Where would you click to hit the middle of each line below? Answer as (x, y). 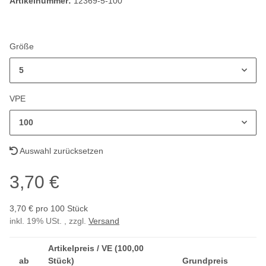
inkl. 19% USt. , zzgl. (49, 221)
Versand (104, 221)
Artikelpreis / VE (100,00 (96, 248)
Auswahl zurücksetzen (61, 151)
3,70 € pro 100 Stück (49, 209)
